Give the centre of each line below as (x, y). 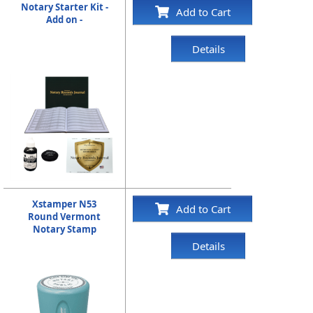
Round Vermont (65, 217)
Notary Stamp (64, 229)
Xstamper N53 (65, 204)
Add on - (65, 20)
